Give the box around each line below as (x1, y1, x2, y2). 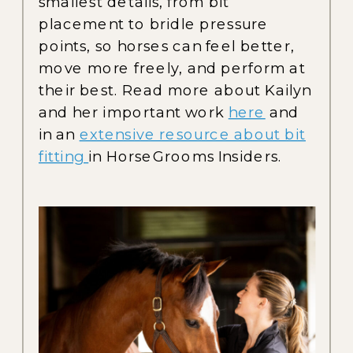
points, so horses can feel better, (39, 36, 295, 55)
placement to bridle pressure (39, 14, 269, 33)
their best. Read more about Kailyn (39, 80, 311, 99)
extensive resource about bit (79, 124, 306, 143)
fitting (39, 147, 89, 165)
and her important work (39, 102, 229, 121)
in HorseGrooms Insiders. (88, 147, 283, 165)
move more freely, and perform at (39, 58, 306, 77)
